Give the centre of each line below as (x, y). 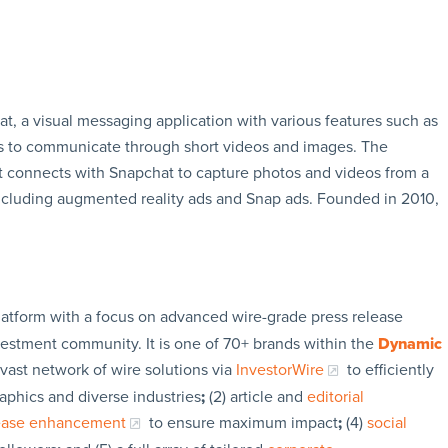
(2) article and (255, 396)
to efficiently (388, 369)
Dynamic (409, 343)
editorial (335, 396)
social (386, 422)
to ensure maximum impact (241, 422)
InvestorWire (279, 369)
